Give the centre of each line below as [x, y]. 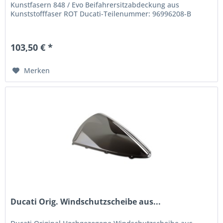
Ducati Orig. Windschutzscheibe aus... [86, 201]
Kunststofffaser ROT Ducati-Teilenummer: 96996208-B [101, 13]
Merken [37, 70]
